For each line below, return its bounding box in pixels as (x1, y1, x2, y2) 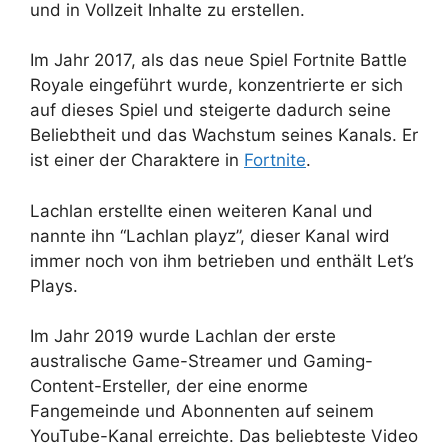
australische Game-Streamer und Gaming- (30, 351, 373, 372)
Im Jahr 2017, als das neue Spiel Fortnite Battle (30, 50, 407, 71)
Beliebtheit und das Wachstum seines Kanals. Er (30, 125, 418, 146)
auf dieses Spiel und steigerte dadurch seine (30, 100, 391, 121)
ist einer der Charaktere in (30, 150, 244, 171)
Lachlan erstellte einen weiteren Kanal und (30, 200, 373, 221)
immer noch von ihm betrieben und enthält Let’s (30, 250, 414, 271)
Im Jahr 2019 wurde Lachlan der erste (30, 326, 336, 347)
